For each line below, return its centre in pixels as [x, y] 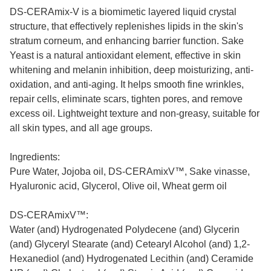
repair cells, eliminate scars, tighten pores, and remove [126, 99]
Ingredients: [36, 157]
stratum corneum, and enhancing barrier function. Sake [127, 41]
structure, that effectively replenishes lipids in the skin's [126, 27]
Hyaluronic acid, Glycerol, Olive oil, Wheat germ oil [118, 186]
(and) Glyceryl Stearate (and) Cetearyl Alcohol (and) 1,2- [130, 244]
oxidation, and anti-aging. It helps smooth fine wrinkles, [127, 85]
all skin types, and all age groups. [81, 128]
